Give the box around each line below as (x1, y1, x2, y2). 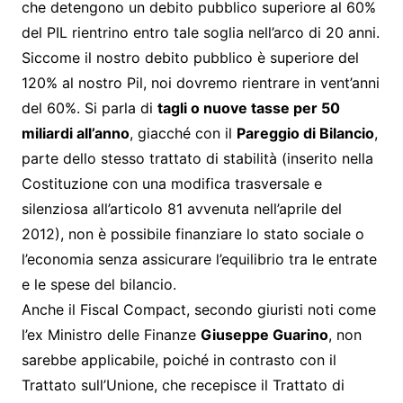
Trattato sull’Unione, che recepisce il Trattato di (21, 376, 345, 395)
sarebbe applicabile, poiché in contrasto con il (21, 351, 336, 370)
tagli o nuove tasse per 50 (157, 99, 340, 118)
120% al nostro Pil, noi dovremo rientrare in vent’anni (21, 74, 380, 93)
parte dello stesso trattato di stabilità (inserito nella (21, 149, 373, 168)
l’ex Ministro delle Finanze (21, 326, 201, 345)
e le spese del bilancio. (21, 275, 176, 294)
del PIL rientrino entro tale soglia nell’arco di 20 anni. (21, 23, 380, 42)
